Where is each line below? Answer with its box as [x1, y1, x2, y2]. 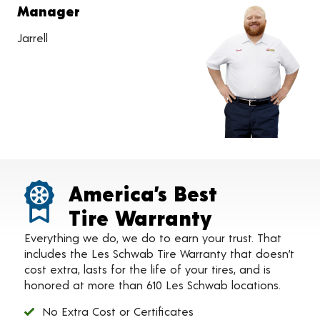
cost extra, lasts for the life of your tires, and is [24, 262, 271, 276]
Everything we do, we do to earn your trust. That [24, 231, 281, 244]
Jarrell [17, 31, 48, 44]
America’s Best [69, 180, 217, 206]
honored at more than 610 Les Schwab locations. [24, 278, 281, 291]
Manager [17, 2, 80, 19]
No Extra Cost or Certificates [42, 304, 194, 318]
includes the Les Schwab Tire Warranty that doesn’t [24, 246, 294, 260]
